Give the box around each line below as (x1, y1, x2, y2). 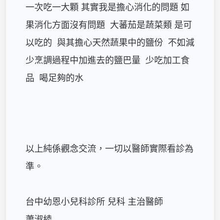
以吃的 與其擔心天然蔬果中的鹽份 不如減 (26, 36, 194, 48)
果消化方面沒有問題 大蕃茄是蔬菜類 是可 (26, 19, 192, 30)
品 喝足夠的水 (26, 72, 88, 83)
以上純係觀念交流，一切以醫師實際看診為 (26, 142, 193, 154)
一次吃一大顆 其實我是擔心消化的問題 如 (26, 1, 190, 13)
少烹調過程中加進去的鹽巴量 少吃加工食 (26, 54, 190, 66)
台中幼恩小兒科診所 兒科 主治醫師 (26, 195, 163, 207)
